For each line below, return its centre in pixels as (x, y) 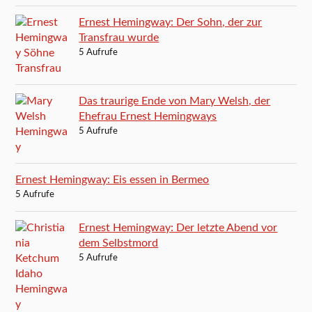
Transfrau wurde (119, 37)
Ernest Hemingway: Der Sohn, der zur (171, 22)
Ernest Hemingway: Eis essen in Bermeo (112, 179)
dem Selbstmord (119, 243)
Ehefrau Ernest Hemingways (148, 116)
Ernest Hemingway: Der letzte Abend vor (178, 227)
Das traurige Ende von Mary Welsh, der (175, 101)
